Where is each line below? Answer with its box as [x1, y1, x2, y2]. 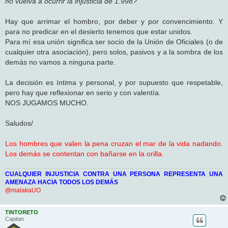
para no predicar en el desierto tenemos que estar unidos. [5, 27, 192, 36]
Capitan [5, 216, 24, 222]
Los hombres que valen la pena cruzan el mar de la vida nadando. [5, 139, 223, 148]
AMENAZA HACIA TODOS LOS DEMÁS [5, 179, 118, 186]
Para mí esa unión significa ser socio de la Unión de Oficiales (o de [5, 37, 223, 46]
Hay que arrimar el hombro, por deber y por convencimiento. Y [5, 17, 223, 25]
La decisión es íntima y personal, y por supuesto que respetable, [5, 78, 223, 87]
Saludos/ [5, 119, 33, 127]
